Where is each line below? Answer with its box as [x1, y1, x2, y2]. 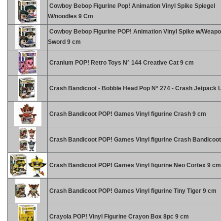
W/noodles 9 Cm [48, 13, 93, 20]
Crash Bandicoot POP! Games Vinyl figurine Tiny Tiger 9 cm [48, 187, 217, 194]
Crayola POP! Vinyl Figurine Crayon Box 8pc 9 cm [48, 213, 189, 220]
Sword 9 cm [48, 38, 81, 45]
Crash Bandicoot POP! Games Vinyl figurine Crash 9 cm [48, 110, 206, 117]
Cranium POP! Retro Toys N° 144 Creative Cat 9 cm [48, 59, 194, 66]
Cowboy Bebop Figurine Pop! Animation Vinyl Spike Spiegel [48, 2, 215, 9]
